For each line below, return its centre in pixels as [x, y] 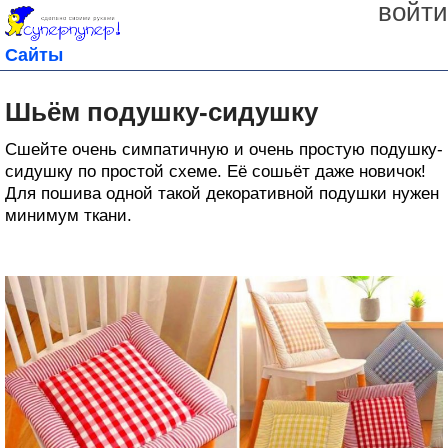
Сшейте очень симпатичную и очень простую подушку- [224, 149]
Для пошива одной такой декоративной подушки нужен [222, 193]
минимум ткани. [68, 215]
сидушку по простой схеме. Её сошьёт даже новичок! [215, 171]
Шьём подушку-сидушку [161, 111]
